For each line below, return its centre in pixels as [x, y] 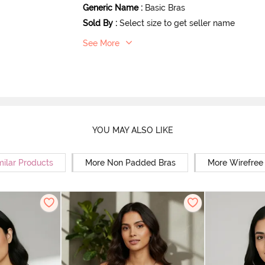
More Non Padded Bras [130, 163]
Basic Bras [165, 8]
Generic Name [111, 8]
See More [101, 43]
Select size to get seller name [177, 23]
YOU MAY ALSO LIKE [132, 130]
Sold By [98, 23]
